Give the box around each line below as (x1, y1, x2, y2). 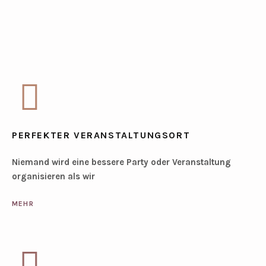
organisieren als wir (11, 171, 95, 182)
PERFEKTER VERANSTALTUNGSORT (11, 129, 191, 141)
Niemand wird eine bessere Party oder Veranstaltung (11, 157, 231, 168)
